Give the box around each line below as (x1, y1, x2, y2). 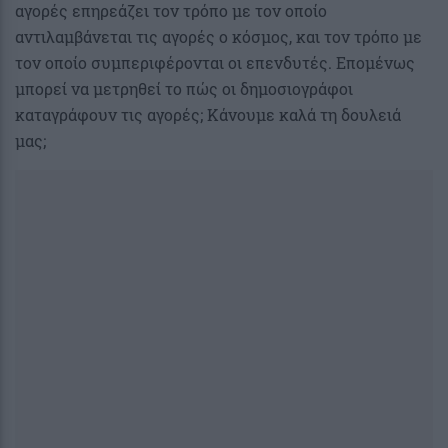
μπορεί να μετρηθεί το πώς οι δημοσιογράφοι (15, 78, 353, 100)
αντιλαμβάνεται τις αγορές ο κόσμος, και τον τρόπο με (15, 26, 422, 48)
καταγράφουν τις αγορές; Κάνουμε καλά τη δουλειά (15, 104, 401, 126)
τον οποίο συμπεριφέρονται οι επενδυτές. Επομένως (15, 52, 415, 74)
